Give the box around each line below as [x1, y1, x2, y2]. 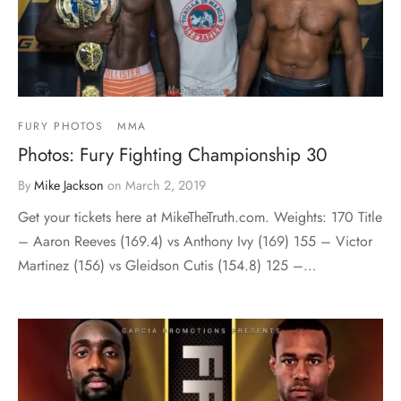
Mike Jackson [34, 175, 104, 194]
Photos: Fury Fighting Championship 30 [18, 141, 327, 168]
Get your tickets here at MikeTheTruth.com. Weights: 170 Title [18, 206, 382, 227]
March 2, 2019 [125, 175, 206, 194]
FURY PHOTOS [18, 117, 104, 134]
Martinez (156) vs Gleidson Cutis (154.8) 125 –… [18, 254, 316, 276]
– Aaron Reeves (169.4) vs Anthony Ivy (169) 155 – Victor [18, 230, 372, 252]
